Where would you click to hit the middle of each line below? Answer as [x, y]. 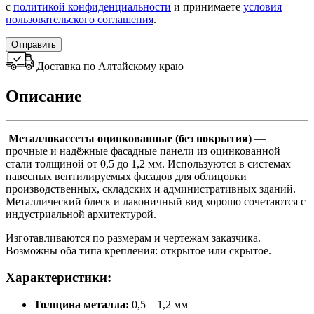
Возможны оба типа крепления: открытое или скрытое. [138, 250]
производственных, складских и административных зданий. [151, 189]
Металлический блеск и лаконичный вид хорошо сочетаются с [156, 201]
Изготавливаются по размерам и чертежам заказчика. [133, 238]
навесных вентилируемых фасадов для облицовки [126, 176]
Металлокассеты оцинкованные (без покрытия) [129, 138]
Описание [44, 96]
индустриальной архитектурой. [81, 214]
